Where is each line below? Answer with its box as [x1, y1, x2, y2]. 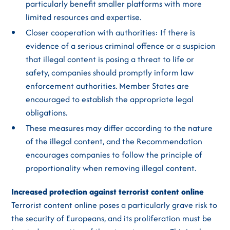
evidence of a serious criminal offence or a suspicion [26, 40, 216, 52]
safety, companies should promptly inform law [26, 66, 194, 79]
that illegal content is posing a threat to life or [26, 53, 195, 65]
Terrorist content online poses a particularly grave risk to [11, 199, 218, 211]
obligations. [26, 106, 68, 119]
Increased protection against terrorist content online [11, 185, 204, 198]
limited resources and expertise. [26, 11, 142, 23]
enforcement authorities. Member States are [26, 80, 189, 92]
